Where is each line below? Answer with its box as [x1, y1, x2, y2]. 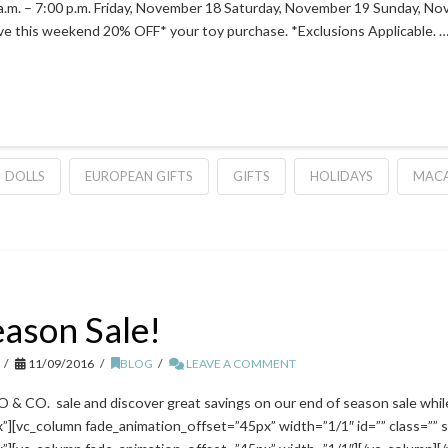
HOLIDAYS [309, 168, 373, 185]
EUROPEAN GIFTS [84, 168, 193, 185]
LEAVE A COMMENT [184, 356, 297, 372]
